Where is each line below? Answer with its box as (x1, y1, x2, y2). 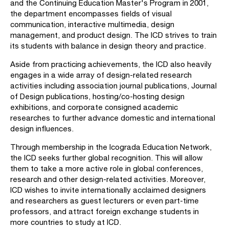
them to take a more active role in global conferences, (10, 164, 203, 173)
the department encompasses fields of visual (10, 9, 172, 18)
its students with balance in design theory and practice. (10, 41, 206, 50)
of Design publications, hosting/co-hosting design (10, 92, 185, 101)
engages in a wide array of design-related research (10, 71, 192, 79)
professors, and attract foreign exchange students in (10, 207, 199, 216)
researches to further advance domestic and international (10, 113, 215, 122)
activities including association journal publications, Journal (10, 81, 217, 90)
